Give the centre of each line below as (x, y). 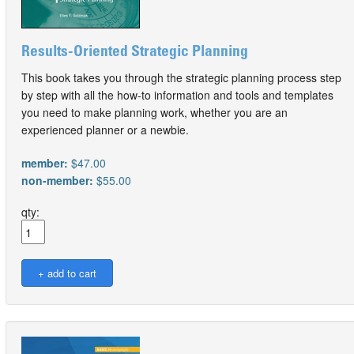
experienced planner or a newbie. (105, 130)
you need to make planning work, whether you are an (154, 112)
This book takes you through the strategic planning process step (181, 77)
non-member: (59, 180)
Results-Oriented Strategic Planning (135, 53)
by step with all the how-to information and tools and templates (177, 95)
